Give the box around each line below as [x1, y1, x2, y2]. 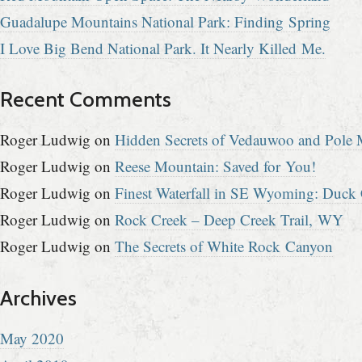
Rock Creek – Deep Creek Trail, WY [115, 209, 343, 230]
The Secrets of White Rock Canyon [115, 236, 333, 257]
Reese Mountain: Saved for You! [115, 156, 316, 177]
